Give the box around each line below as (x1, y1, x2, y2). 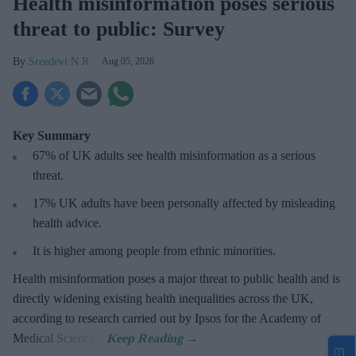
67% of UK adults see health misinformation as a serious (33, 149, 315, 162)
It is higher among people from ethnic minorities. (33, 244, 276, 257)
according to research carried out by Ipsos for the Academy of (13, 311, 321, 325)
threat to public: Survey (13, 17, 225, 41)
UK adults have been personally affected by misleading (56, 196, 335, 210)
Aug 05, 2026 (102, 56, 154, 67)
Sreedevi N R (29, 56, 89, 68)
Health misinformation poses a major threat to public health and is (13, 272, 340, 285)
